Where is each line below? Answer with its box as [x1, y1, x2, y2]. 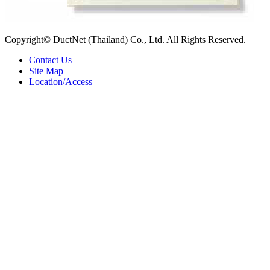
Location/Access [29, 76, 92, 87]
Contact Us [29, 54, 72, 65]
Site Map [29, 65, 63, 76]
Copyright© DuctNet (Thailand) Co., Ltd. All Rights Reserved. [5, 34, 246, 45]
